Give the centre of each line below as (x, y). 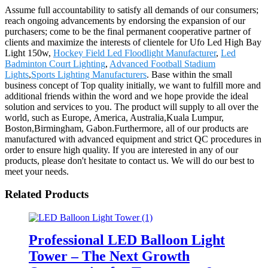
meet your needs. (37, 171)
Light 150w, (29, 53)
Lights (17, 74)
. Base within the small (189, 74)
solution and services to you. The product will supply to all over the (132, 106)
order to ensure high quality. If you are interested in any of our (121, 150)
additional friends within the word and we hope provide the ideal (127, 96)
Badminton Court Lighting (55, 63)
